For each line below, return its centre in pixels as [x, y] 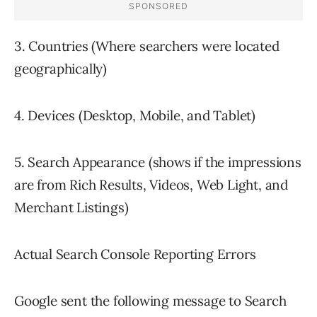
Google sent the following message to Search [150, 301]
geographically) [61, 69]
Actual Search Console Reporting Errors [135, 254]
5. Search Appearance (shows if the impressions [158, 162]
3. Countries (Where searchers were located [147, 46]
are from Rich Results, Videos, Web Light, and [151, 185]
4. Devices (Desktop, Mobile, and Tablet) [135, 116]
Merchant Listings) [71, 208]
